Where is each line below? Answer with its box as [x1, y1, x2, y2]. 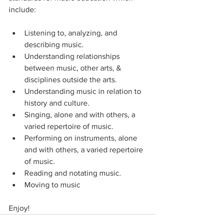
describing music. [24, 40, 84, 49]
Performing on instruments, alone [24, 134, 139, 143]
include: [9, 5, 36, 14]
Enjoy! [9, 204, 30, 213]
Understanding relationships [24, 52, 122, 61]
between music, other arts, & [24, 64, 123, 73]
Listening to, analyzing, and [24, 29, 119, 37]
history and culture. [24, 99, 90, 108]
